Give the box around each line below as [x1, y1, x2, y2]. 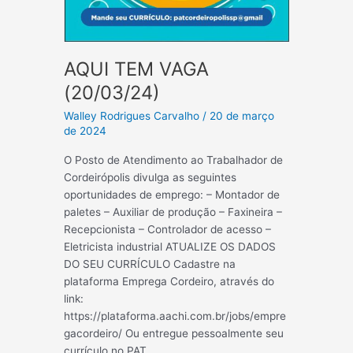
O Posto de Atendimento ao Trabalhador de [64, 154, 284, 167]
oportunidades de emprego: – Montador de [64, 188, 281, 202]
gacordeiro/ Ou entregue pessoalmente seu [64, 327, 284, 340]
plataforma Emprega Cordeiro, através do [64, 275, 275, 288]
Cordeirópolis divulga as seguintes [64, 171, 237, 184]
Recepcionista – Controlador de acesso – [64, 223, 272, 236]
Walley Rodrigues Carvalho [64, 109, 203, 122]
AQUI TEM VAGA [64, 58, 210, 81]
